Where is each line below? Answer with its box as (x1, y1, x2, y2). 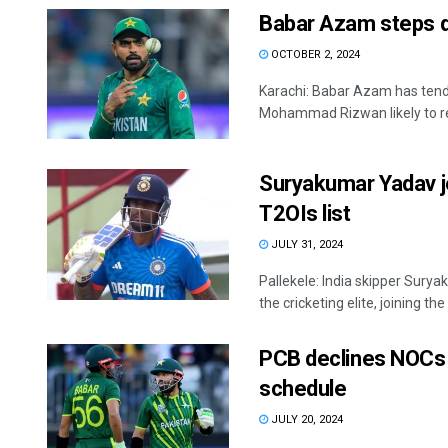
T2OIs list (259, 201, 351, 227)
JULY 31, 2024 (268, 238, 343, 252)
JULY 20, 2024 (268, 413, 343, 427)
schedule (259, 376, 347, 402)
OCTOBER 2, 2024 (268, 48, 360, 62)
